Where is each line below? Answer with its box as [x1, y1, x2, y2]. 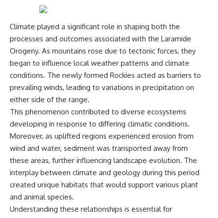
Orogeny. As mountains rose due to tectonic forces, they [10, 46, 196, 56]
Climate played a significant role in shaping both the [10, 22, 180, 32]
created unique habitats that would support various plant [10, 180, 198, 190]
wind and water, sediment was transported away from [10, 144, 188, 153]
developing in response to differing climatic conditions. [10, 119, 190, 129]
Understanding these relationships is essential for [10, 204, 172, 214]
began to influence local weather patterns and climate [10, 58, 189, 68]
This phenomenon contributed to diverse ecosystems [10, 107, 186, 117]
